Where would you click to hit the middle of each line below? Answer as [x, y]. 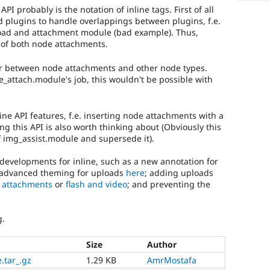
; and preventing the [169, 184]
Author [162, 244]
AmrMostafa [172, 260]
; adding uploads [179, 173]
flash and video [96, 184]
